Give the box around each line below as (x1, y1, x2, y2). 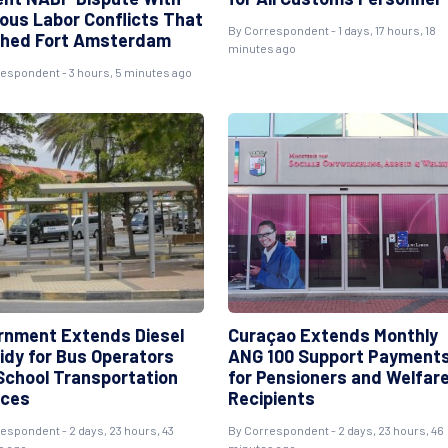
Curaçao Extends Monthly (227, 324, 438, 346)
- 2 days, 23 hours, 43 (59, 423, 174, 437)
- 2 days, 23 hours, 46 (328, 423, 444, 437)
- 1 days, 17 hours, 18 (328, 23, 436, 37)
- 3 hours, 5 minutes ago (59, 65, 192, 79)
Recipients (227, 387, 315, 409)
